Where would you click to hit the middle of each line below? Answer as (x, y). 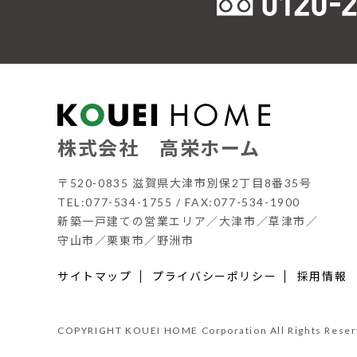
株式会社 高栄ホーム (159, 148)
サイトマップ (95, 277)
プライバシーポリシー (215, 277)
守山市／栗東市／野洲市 (126, 241)
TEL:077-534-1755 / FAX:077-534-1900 (179, 202)
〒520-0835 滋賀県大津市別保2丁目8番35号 (185, 183)
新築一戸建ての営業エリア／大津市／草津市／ (188, 222)
